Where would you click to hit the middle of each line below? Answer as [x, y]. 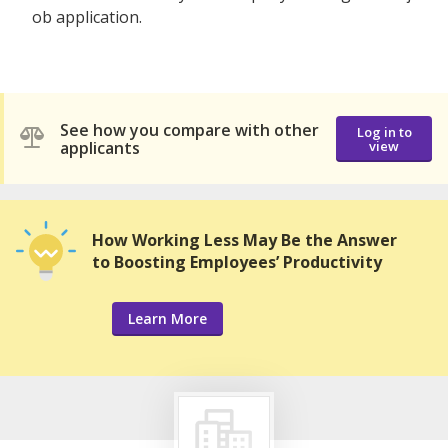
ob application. [87, 17]
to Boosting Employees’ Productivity [237, 262]
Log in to [384, 131]
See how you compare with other [189, 129]
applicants [100, 147]
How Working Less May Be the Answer [244, 240]
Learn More [167, 319]
